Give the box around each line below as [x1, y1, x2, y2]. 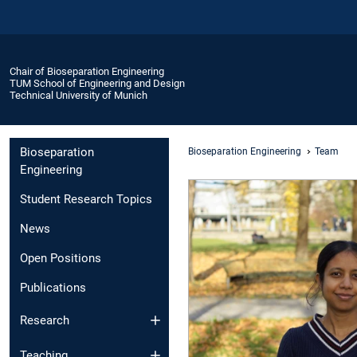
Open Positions [20, 251, 101, 266]
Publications [20, 280, 86, 296]
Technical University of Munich [10, 88, 147, 101]
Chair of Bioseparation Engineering [10, 65, 164, 77]
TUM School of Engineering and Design [10, 76, 185, 89]
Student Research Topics [20, 192, 152, 207]
